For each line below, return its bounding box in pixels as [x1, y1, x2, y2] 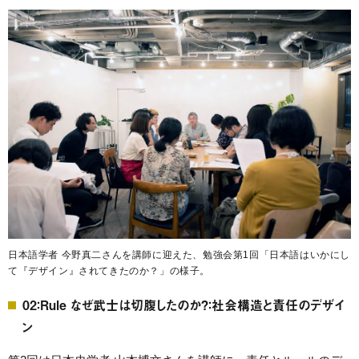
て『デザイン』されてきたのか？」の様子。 [8, 264, 211, 276]
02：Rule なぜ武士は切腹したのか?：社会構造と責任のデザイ [22, 294, 345, 314]
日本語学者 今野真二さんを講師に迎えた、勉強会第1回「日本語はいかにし [8, 248, 351, 260]
